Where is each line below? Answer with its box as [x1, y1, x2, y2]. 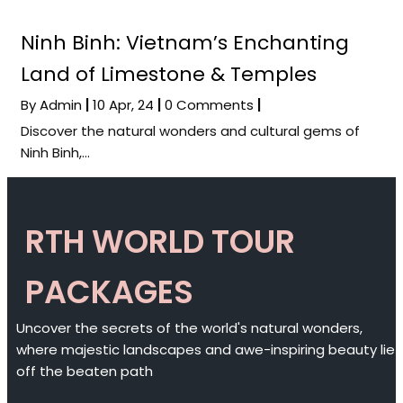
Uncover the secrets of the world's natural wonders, [16, 318, 363, 338]
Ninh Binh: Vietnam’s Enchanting [21, 29, 349, 58]
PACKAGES [25, 270, 193, 315]
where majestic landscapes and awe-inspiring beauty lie [16, 340, 395, 360]
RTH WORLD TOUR [25, 219, 295, 264]
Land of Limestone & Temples [21, 60, 317, 89]
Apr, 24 [109, 95, 154, 115]
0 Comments [165, 95, 254, 115]
